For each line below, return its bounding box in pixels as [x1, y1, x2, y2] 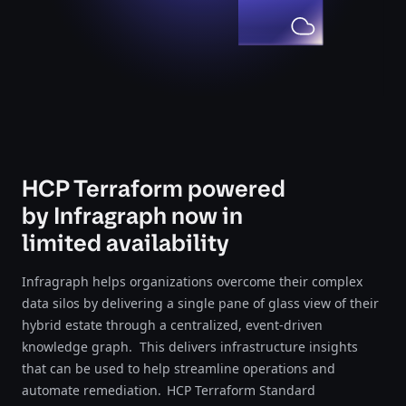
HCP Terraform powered [22, 173, 285, 204]
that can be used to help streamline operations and [22, 360, 335, 377]
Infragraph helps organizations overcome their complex [22, 273, 362, 290]
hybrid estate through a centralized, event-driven [22, 316, 323, 333]
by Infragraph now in [22, 200, 243, 231]
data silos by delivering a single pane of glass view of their [22, 295, 379, 312]
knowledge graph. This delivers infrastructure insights [22, 338, 358, 355]
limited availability [22, 227, 229, 258]
